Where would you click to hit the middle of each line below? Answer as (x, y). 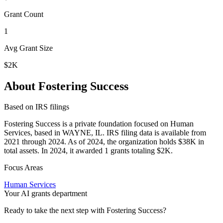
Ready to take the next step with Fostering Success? (85, 211)
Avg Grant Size (28, 48)
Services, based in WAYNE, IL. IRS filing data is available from (105, 133)
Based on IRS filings (37, 107)
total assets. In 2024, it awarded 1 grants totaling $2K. (88, 151)
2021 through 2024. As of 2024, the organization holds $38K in (104, 142)
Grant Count (24, 14)
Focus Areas (23, 168)
